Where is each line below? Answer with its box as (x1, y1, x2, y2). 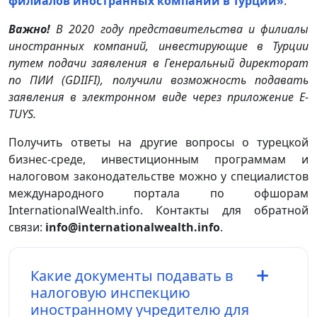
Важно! (8, 21, 57, 37)
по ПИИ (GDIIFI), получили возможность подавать (8, 71, 309, 88)
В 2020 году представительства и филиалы (56, 21, 309, 37)
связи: (8, 219, 45, 235)
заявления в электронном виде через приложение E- (8, 88, 309, 105)
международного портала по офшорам (8, 185, 309, 201)
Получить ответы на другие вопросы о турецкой (8, 134, 309, 150)
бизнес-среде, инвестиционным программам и (8, 151, 309, 167)
